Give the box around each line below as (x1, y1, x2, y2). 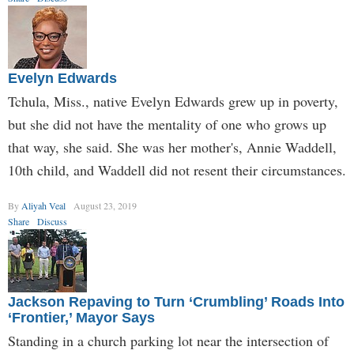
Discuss (37, 215, 67, 228)
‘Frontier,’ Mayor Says (8, 310, 155, 326)
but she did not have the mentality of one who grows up (8, 115, 326, 134)
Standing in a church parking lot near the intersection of (8, 331, 329, 350)
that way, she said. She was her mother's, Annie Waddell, (8, 137, 337, 156)
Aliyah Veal (21, 199, 66, 212)
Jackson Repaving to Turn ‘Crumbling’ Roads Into (8, 294, 345, 310)
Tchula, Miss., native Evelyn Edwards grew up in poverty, (8, 92, 338, 111)
